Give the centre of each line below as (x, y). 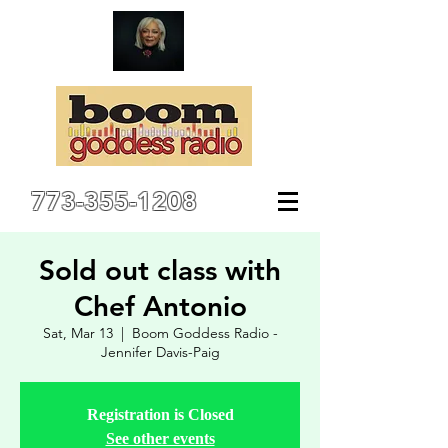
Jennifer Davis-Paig (160, 352)
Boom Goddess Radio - (204, 333)
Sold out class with (160, 270)
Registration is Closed (160, 414)
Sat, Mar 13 (77, 333)
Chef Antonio (160, 306)
